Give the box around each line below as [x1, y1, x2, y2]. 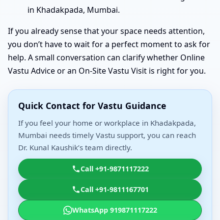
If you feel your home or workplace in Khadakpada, [18, 117, 196, 128]
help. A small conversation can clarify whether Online [8, 52, 205, 63]
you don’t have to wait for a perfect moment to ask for [8, 38, 210, 50]
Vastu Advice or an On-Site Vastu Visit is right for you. [8, 65, 206, 76]
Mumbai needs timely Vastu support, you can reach [18, 130, 196, 140]
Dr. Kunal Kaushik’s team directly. [18, 142, 132, 152]
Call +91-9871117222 [80, 164, 149, 173]
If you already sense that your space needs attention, [8, 25, 205, 36]
